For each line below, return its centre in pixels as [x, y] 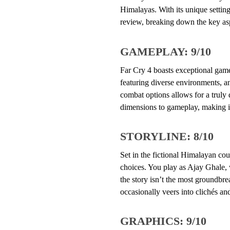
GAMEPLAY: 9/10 [165, 51]
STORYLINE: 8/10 [167, 137]
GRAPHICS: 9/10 [163, 221]
